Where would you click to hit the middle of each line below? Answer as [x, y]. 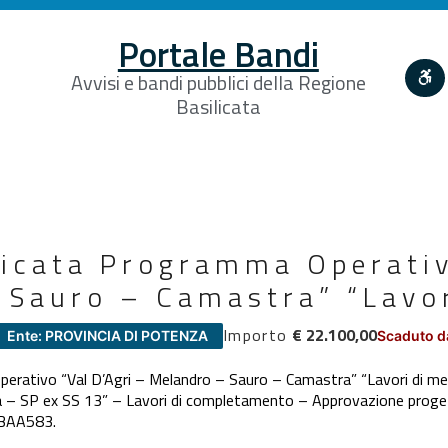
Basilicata [218, 106]
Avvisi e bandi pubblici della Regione [218, 82]
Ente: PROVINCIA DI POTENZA [107, 335]
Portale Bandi [218, 53]
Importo [255, 334]
